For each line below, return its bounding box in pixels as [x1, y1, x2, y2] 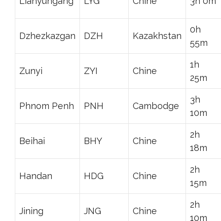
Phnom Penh [19, 100, 74, 111]
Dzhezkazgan [19, 30, 75, 41]
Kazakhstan [133, 30, 182, 41]
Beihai [19, 135, 45, 146]
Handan [19, 170, 52, 181]
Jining [19, 205, 43, 216]
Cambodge [133, 100, 179, 111]
